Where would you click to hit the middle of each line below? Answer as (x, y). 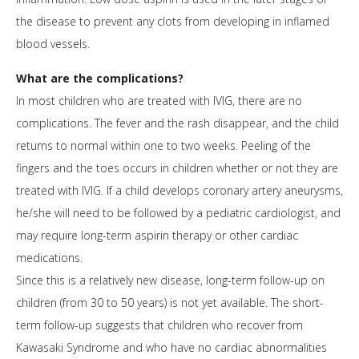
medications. (49, 258)
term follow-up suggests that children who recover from (159, 325)
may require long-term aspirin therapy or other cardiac (157, 236)
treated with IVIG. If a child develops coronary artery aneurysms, (179, 191)
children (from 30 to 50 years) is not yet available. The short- (170, 303)
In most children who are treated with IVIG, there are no (159, 101)
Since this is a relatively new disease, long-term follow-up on (170, 280)
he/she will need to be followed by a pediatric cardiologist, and (178, 213)
